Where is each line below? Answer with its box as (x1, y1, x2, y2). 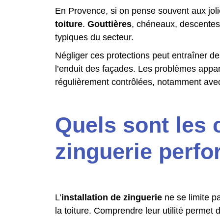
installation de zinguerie (61, 192, 162, 202)
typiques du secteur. (55, 32, 134, 42)
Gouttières (87, 19, 132, 29)
